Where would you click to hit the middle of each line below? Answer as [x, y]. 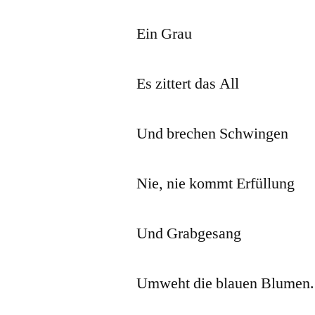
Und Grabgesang [189, 233]
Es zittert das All [188, 83]
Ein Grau [165, 33]
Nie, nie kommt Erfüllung [216, 183]
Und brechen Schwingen [213, 133]
